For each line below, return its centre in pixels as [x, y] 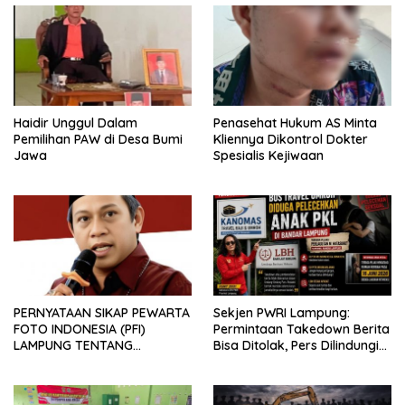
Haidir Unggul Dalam [75, 123]
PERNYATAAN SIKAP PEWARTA [102, 313]
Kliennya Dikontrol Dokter [291, 140]
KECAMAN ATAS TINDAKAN [93, 362]
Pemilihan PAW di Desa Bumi [98, 140]
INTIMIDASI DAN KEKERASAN [97, 378]
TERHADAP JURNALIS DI [84, 394]
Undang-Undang [263, 362]
